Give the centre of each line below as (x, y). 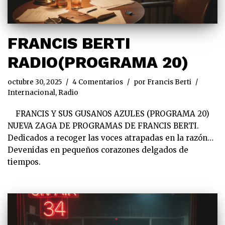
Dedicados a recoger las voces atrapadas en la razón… (110, 138)
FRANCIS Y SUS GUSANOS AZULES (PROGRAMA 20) (108, 114)
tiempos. (32, 162)
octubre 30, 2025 (35, 82)
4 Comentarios (98, 82)
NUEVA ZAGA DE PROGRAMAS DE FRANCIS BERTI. (103, 126)
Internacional (31, 92)
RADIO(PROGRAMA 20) (98, 62)
